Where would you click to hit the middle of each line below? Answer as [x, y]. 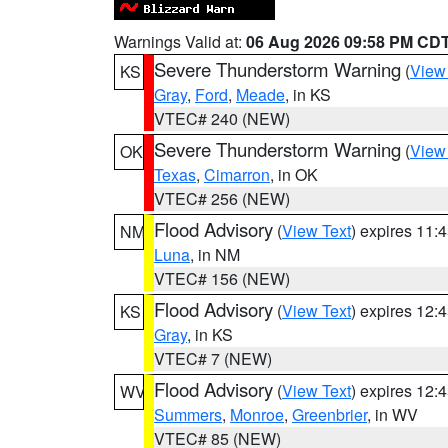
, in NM [215, 254]
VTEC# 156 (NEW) [222, 278]
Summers [188, 414]
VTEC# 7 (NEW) [213, 358]
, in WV [392, 414]
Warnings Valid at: [180, 41]
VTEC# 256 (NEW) [222, 198]
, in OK [294, 174]
